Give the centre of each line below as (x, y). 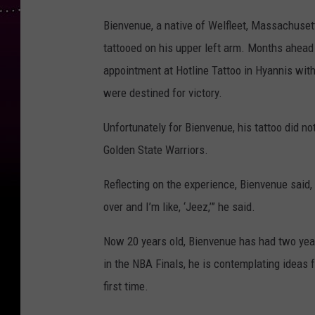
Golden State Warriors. (156, 150)
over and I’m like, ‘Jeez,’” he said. (179, 207)
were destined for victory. (163, 93)
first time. (126, 287)
